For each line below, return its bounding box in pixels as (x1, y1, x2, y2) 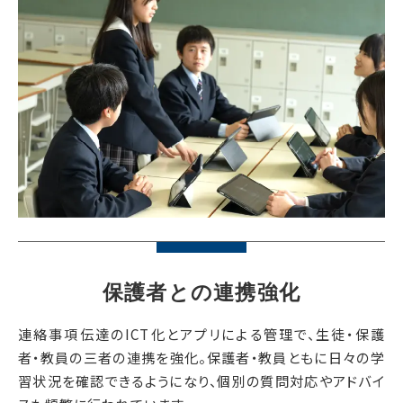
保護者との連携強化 (103, 281, 300, 304)
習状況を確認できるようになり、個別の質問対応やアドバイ (18, 370, 385, 390)
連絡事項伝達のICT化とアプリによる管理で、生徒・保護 (18, 323, 385, 344)
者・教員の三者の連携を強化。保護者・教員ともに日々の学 (18, 346, 385, 367)
